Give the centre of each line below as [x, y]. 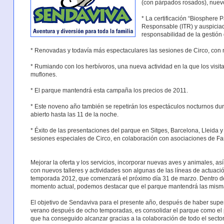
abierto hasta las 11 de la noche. [74, 114]
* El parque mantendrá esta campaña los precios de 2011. [109, 90]
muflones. [43, 74]
